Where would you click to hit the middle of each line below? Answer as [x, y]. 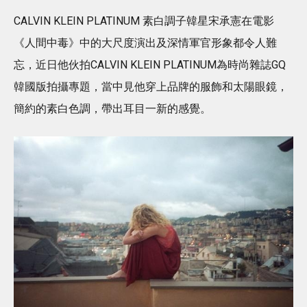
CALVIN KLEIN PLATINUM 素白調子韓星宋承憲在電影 [144, 21]
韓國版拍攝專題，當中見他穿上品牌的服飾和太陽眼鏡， [151, 86]
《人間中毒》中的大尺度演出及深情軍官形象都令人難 [145, 42]
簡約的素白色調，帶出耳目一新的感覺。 [112, 108]
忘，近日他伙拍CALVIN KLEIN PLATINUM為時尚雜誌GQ [150, 64]
